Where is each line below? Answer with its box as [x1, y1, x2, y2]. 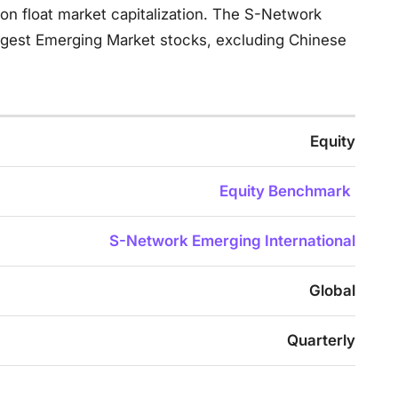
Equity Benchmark [219, 182, 351, 200]
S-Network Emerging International [109, 232, 355, 250]
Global [309, 282, 355, 299]
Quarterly [287, 331, 355, 349]
